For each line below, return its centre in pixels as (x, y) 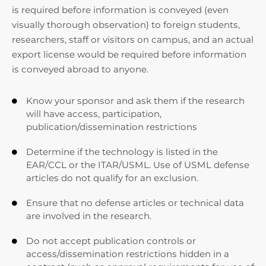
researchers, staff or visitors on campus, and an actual (133, 39)
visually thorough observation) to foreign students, (126, 25)
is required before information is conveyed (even (120, 10)
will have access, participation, (94, 114)
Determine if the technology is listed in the (122, 152)
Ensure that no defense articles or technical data (135, 203)
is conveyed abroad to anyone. (80, 69)
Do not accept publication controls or (111, 241)
